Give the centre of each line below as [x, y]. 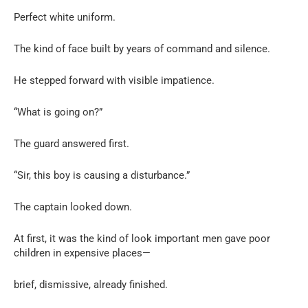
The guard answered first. [71, 143]
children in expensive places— [82, 253]
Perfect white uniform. [65, 17]
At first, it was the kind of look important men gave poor [142, 238]
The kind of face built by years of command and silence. [142, 48]
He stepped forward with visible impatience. [114, 80]
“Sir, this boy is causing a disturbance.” [102, 175]
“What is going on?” [58, 112]
